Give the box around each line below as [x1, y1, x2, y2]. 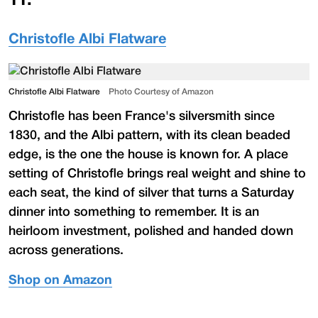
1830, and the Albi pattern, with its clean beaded [9, 129, 290, 141]
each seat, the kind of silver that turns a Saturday [9, 187, 294, 199]
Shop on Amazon [9, 274, 112, 287]
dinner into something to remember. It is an [9, 206, 259, 218]
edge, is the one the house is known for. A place [9, 148, 288, 160]
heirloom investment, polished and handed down [9, 225, 293, 237]
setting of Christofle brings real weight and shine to [9, 168, 306, 180]
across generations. [9, 244, 124, 256]
